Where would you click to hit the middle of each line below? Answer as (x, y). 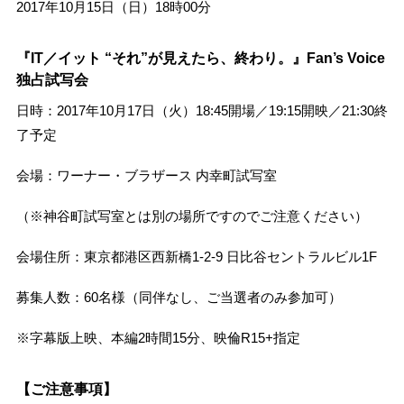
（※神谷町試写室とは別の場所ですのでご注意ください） (192, 216)
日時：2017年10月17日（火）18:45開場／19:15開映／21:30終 (202, 111)
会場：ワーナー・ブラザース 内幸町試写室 (146, 176)
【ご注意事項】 (66, 389)
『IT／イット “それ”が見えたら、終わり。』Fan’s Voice (200, 58)
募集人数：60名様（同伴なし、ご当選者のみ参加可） (179, 298)
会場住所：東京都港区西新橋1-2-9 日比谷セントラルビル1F (196, 257)
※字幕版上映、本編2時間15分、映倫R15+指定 (158, 338)
